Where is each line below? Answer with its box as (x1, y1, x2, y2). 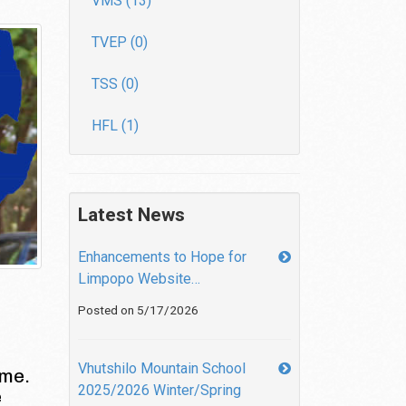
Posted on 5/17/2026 (78, 303, 198, 317)
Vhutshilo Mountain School (78, 360, 246, 377)
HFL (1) (92, 117, 139, 134)
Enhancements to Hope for (78, 248, 246, 266)
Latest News (78, 204, 185, 226)
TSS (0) (92, 75, 139, 92)
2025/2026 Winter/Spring (78, 382, 241, 399)
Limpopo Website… (78, 270, 200, 287)
